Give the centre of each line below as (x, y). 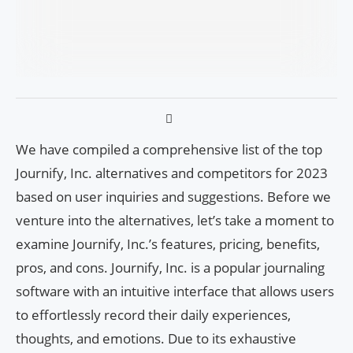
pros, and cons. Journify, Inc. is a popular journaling (170, 267)
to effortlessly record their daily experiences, (153, 314)
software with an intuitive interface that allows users (175, 291)
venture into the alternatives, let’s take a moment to (175, 220)
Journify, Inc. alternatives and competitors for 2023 (172, 173)
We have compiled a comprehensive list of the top (169, 149)
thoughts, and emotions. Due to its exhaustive (156, 338)
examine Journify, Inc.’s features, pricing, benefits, (168, 243)
